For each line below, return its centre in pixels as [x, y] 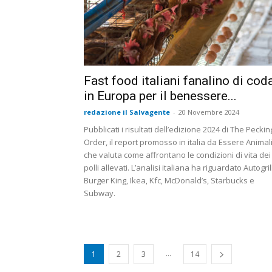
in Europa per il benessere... [160, 96]
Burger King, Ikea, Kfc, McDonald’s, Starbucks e [169, 181]
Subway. [100, 193]
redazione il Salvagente [127, 112]
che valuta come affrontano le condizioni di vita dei [177, 155]
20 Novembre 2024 [209, 112]
